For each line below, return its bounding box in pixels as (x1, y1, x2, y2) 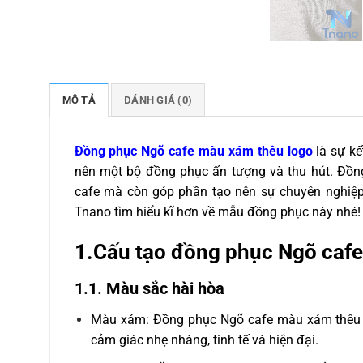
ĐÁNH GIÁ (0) (124, 93, 193, 106)
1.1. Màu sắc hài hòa (74, 279, 224, 299)
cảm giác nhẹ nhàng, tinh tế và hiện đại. (91, 332, 319, 348)
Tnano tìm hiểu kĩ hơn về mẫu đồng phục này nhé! (74, 203, 361, 220)
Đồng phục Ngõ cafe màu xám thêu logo (74, 143, 313, 159)
